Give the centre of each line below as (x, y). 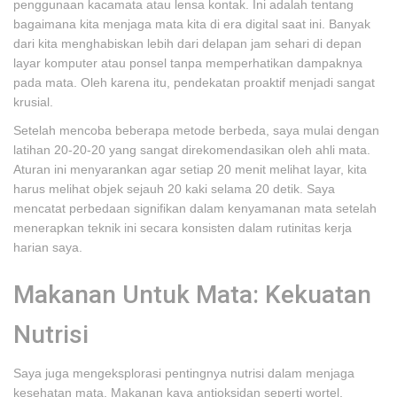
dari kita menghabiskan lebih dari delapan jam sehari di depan (187, 43)
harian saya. (48, 247)
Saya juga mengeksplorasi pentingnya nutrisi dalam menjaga (184, 373)
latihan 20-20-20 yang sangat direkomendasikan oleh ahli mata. (192, 150)
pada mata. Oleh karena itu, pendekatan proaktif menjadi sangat (194, 82)
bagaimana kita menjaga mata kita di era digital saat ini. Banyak (192, 24)
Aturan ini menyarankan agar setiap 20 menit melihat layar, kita (190, 169)
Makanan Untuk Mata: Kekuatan (192, 295)
